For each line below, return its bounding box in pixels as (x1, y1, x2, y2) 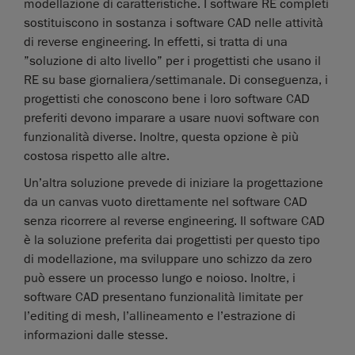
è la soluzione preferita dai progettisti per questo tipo (24, 232, 320, 249)
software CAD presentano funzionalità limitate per (24, 289, 303, 306)
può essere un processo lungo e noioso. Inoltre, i (24, 270, 296, 287)
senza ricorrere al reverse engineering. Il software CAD (24, 213, 325, 230)
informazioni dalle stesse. (24, 327, 168, 344)
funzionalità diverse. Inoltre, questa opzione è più (24, 129, 299, 146)
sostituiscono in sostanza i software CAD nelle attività (24, 15, 323, 32)
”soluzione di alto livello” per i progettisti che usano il (24, 53, 321, 70)
